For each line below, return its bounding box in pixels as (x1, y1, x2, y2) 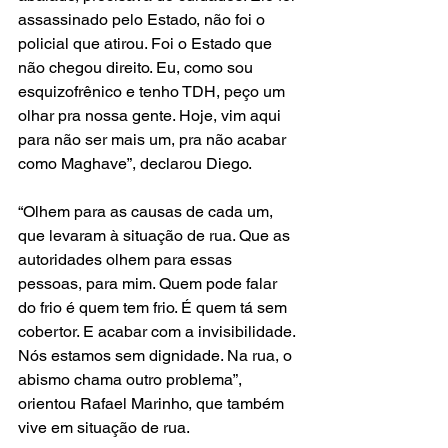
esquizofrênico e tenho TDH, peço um (18, 81, 289, 101)
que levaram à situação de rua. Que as (18, 225, 294, 245)
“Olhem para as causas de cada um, (18, 201, 277, 221)
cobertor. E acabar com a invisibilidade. (18, 321, 299, 341)
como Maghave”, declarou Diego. (18, 153, 252, 173)
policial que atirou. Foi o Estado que (18, 33, 276, 53)
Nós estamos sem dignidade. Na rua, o (18, 345, 296, 365)
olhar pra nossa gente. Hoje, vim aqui (18, 105, 285, 125)
